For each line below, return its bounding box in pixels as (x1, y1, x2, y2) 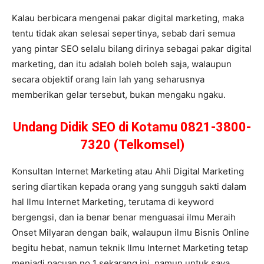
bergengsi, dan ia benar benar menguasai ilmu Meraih (12, 211, 236, 223)
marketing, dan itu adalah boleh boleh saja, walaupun (12, 58, 232, 70)
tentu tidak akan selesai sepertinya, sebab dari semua (12, 27, 235, 39)
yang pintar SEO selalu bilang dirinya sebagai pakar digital (12, 42, 252, 54)
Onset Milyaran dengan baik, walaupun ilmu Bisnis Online (12, 226, 249, 238)
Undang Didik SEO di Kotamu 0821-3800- (13, 119, 251, 134)
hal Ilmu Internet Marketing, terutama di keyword (12, 196, 214, 207)
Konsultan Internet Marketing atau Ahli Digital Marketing (12, 165, 244, 177)
